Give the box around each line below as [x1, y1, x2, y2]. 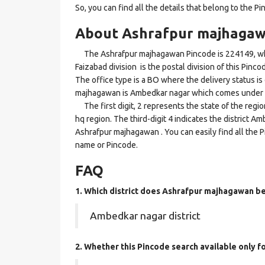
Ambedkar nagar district [90, 210, 201, 221]
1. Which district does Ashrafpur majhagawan [75, 186, 256, 196]
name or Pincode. [75, 140, 138, 150]
